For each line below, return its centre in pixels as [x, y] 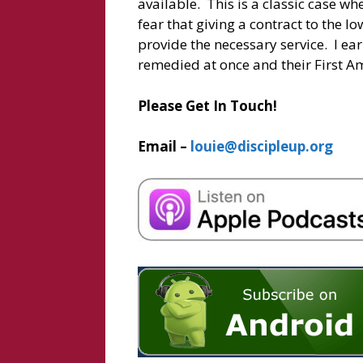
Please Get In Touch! [207, 105]
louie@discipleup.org [261, 147]
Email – [164, 147]
